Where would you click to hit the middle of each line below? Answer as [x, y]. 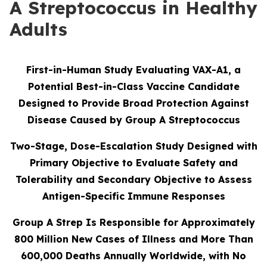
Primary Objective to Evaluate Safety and [133, 163]
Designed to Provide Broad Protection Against [133, 103]
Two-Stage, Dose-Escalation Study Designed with [133, 146]
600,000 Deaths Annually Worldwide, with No [133, 256]
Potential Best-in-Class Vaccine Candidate [133, 86]
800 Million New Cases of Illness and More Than [133, 239]
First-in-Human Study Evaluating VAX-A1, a [133, 70]
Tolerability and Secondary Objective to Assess [133, 179]
